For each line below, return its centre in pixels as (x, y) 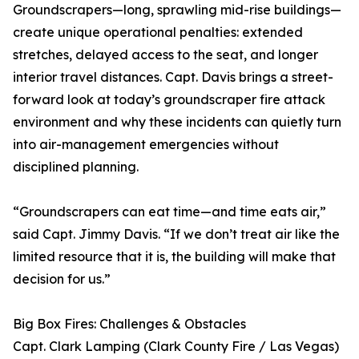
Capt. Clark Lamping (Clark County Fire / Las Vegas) (176, 347)
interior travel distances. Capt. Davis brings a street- (173, 77)
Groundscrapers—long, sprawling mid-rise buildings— (177, 10)
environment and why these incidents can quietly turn (177, 122)
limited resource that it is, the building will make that (174, 257)
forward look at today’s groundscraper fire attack (169, 100)
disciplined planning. (76, 167)
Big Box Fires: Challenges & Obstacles (129, 324)
